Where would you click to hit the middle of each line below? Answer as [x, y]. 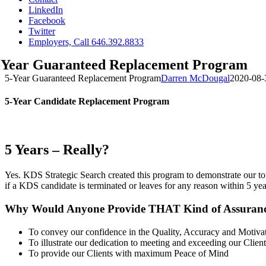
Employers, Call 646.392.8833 [86, 42]
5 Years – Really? [57, 150]
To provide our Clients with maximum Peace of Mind [129, 253]
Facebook [47, 20]
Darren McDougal [195, 78]
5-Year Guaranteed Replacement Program [83, 78]
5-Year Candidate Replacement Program [87, 102]
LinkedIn [46, 10]
